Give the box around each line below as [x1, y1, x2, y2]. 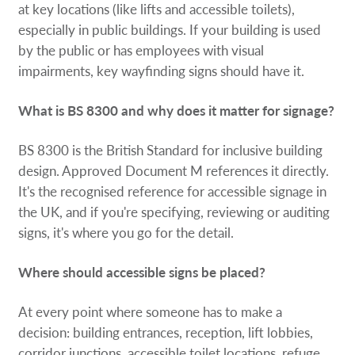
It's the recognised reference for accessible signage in [18, 181, 327, 200]
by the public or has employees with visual [18, 40, 265, 59]
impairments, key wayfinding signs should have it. [18, 60, 305, 80]
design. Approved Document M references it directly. [18, 160, 330, 180]
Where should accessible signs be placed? [18, 261, 266, 281]
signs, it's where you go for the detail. [18, 222, 235, 242]
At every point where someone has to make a [18, 301, 283, 321]
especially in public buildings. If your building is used [18, 19, 322, 39]
